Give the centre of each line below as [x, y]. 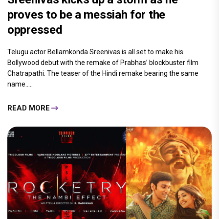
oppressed [35, 30]
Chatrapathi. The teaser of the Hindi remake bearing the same [103, 74]
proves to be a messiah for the [87, 15]
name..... [20, 84]
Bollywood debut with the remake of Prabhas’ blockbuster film [103, 63]
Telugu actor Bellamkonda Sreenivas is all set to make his [95, 52]
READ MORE [29, 108]
